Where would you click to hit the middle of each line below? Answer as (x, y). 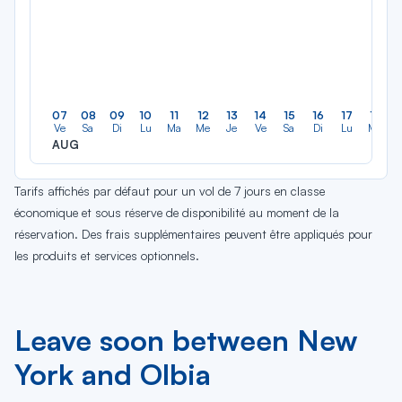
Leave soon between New (186, 340)
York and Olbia (113, 374)
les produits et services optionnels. (107, 255)
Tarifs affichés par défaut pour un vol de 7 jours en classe (170, 191)
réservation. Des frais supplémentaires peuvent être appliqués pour (193, 234)
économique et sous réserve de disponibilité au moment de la (177, 212)
